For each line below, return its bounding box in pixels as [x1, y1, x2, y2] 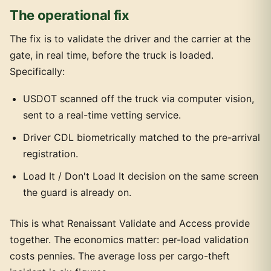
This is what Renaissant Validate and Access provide [10, 217, 250, 229]
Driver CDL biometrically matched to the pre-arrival [23, 131, 260, 143]
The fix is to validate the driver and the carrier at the [10, 33, 250, 45]
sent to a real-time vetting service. [23, 109, 181, 121]
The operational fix [10, 7, 129, 23]
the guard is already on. [23, 186, 131, 198]
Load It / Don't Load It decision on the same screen [23, 170, 258, 182]
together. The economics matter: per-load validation [10, 233, 249, 246]
